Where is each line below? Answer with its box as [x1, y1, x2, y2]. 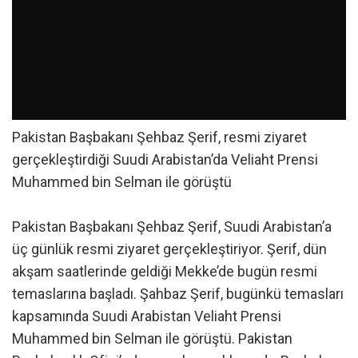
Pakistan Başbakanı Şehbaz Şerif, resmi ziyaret [12, 128, 307, 145]
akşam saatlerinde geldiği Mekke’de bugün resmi [12, 262, 317, 280]
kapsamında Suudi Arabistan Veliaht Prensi [12, 307, 281, 324]
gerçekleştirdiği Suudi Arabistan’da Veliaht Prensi [12, 150, 318, 168]
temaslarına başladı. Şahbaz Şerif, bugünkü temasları [12, 284, 344, 302]
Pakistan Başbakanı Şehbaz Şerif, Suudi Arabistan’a [12, 217, 332, 235]
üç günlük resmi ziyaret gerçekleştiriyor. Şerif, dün [12, 240, 327, 257]
